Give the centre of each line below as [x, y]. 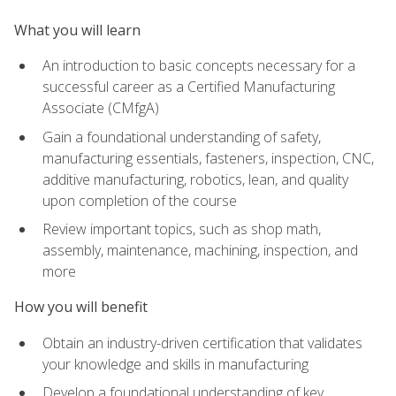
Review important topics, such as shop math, [182, 229]
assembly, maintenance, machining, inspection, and [200, 251]
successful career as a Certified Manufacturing [189, 86]
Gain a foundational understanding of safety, [182, 137]
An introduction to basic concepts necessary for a [199, 65]
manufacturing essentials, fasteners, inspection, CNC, [208, 158]
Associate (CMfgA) [101, 107]
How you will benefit [81, 307]
